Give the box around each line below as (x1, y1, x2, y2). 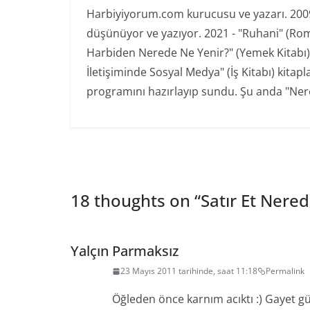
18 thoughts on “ (71, 189, 201, 212)
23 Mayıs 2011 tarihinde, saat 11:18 (120, 265, 257, 277)
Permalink (266, 265, 304, 277)
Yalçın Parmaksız (71, 241, 179, 261)
